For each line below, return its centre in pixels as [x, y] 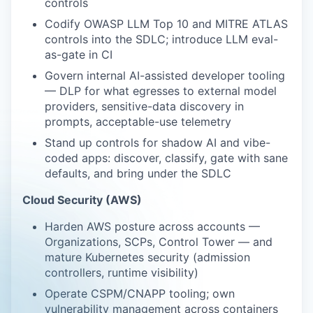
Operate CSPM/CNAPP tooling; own [140, 293]
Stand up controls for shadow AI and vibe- [158, 143]
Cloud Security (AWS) [82, 200]
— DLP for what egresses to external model [161, 91]
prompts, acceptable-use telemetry [138, 122]
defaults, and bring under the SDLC [138, 173]
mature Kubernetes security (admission [147, 257]
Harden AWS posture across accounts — [152, 226]
